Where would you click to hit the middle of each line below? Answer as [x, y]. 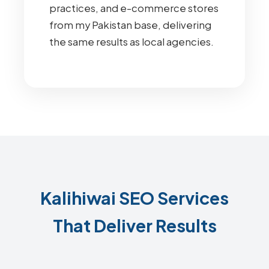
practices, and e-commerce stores [134, 8]
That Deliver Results [134, 225]
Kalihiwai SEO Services [134, 198]
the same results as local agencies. [131, 42]
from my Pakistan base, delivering [130, 25]
